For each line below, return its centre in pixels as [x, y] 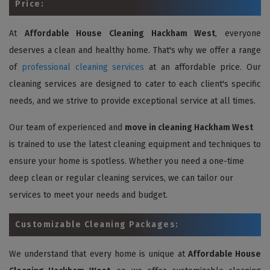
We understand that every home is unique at [99, 254]
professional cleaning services [83, 67]
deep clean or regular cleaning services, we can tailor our [121, 178]
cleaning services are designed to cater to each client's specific [135, 84]
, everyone [238, 33]
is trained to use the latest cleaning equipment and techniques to [135, 144]
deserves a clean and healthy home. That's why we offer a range [135, 50]
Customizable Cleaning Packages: [97, 224]
